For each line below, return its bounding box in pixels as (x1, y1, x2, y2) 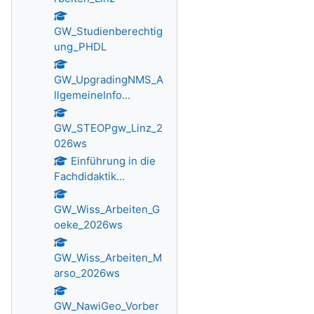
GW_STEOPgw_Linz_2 (54, 121, 163, 135)
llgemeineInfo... (54, 88, 130, 102)
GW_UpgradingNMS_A (54, 73, 163, 86)
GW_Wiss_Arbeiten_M (54, 251, 162, 264)
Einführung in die (70, 154, 156, 168)
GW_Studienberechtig (54, 25, 163, 38)
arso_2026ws (54, 266, 120, 280)
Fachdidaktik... (54, 170, 125, 183)
